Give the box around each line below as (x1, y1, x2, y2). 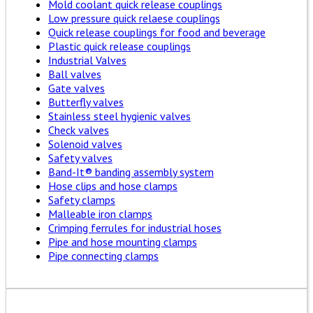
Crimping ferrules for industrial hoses (48, 221, 221, 235)
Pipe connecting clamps (48, 249, 159, 263)
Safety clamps (48, 193, 115, 208)
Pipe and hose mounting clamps (48, 235, 197, 249)
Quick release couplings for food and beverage (48, 25, 265, 40)
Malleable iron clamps (48, 207, 152, 221)
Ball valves (48, 67, 101, 82)
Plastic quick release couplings (48, 39, 191, 54)
